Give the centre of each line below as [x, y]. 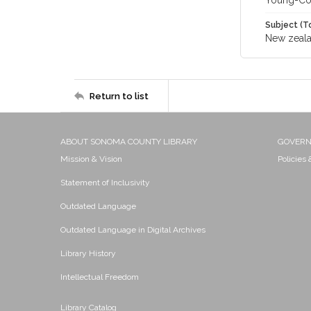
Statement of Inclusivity [105, 183]
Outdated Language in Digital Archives [133, 230]
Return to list [119, 96]
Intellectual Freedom [100, 277]
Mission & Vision [91, 159]
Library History [88, 253]
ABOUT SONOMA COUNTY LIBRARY [129, 142]
